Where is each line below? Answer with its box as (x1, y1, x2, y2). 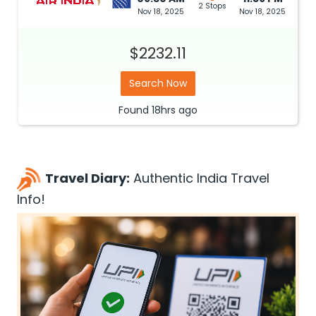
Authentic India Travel (130, 169, 269, 188)
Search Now (129, 76, 187, 90)
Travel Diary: (45, 169, 130, 188)
